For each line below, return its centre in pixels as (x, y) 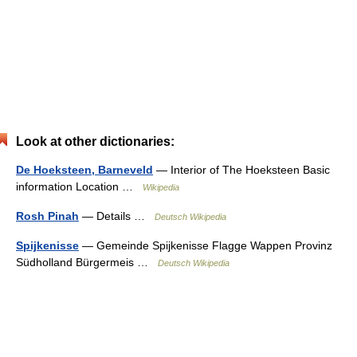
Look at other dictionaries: (95, 141)
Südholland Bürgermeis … (87, 262)
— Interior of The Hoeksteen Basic (241, 170)
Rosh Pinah (47, 216)
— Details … (117, 216)
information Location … (79, 186)
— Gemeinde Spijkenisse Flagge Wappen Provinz (206, 245)
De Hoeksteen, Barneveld (84, 170)
